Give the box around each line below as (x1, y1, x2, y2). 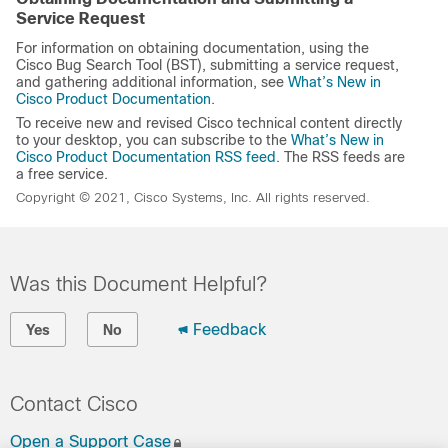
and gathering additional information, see (16, 73, 288, 90)
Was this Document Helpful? (10, 272, 267, 295)
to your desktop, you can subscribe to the (16, 131, 291, 148)
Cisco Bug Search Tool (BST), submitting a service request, (16, 56, 399, 73)
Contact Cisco (10, 392, 138, 415)
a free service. (16, 165, 108, 182)
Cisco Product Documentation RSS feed (16, 148, 276, 165)
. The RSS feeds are (276, 148, 405, 165)
